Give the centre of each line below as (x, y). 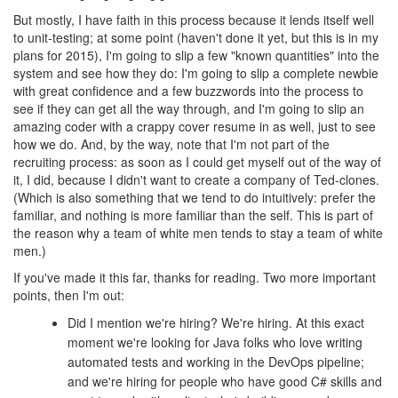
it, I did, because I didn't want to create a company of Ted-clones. (196, 179)
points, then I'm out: (69, 295)
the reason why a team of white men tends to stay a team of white (198, 232)
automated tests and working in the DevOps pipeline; (216, 361)
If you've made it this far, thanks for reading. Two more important (195, 277)
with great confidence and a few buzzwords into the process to (188, 90)
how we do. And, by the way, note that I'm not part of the (171, 143)
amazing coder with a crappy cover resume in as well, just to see (195, 126)
